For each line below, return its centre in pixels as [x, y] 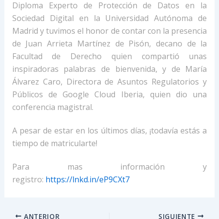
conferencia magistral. [53, 107]
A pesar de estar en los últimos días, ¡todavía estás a [109, 130]
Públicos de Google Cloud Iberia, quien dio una [109, 94]
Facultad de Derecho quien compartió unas [109, 56]
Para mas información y [109, 167]
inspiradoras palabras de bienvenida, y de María [109, 69]
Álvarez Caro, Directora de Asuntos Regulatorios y [109, 81]
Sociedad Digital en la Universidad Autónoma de [109, 18]
